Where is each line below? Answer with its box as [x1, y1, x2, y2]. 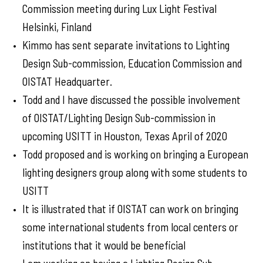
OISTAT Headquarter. [22, 75, 114, 88]
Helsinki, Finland [22, 20, 92, 33]
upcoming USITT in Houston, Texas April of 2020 [22, 129, 227, 143]
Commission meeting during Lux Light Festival [22, 2, 217, 15]
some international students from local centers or [22, 220, 238, 234]
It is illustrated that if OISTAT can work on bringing [22, 202, 238, 215]
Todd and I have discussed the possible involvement [22, 93, 241, 106]
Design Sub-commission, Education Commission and [22, 56, 242, 70]
